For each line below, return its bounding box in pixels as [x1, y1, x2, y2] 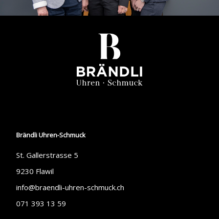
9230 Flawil [16, 166, 54, 176]
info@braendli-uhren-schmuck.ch [16, 182, 124, 193]
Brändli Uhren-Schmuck [16, 131, 86, 140]
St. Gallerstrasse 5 [16, 150, 78, 160]
